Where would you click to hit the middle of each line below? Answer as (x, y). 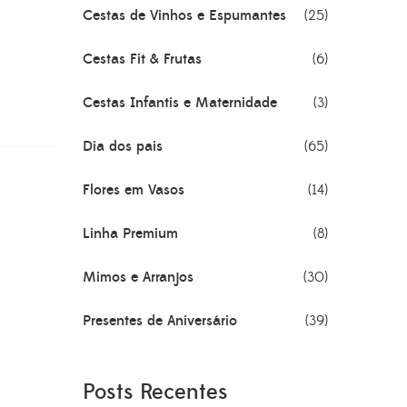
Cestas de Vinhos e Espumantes (184, 15)
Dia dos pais (123, 146)
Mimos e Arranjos (138, 277)
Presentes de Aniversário (160, 321)
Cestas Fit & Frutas (142, 59)
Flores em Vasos (134, 190)
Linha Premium (130, 233)
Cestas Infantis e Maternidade (180, 103)
